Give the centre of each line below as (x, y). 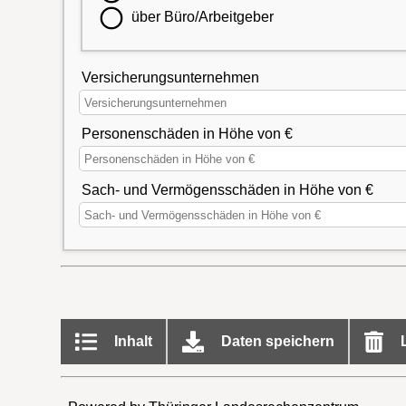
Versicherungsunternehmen (170, 77)
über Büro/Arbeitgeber (202, 17)
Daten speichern (275, 342)
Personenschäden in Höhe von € (187, 133)
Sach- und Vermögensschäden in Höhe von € (227, 189)
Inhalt (131, 342)
